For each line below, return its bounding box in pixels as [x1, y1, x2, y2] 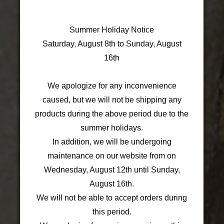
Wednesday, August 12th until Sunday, [43, 165, 180, 174]
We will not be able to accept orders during [36, 193, 187, 202]
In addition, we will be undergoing [52, 137, 171, 146]
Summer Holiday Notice [69, 25, 154, 34]
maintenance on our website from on [47, 151, 176, 160]
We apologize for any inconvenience [47, 81, 176, 90]
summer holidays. [80, 123, 143, 132]
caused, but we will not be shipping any [42, 95, 181, 104]
